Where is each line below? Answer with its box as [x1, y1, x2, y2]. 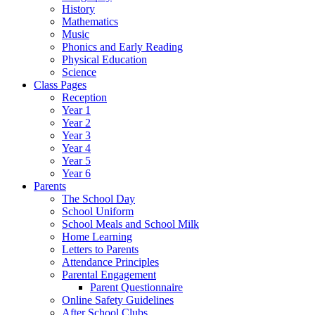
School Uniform [62, 205, 134, 217]
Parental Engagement [62, 269, 156, 281]
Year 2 [62, 117, 91, 129]
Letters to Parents [62, 243, 139, 255]
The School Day [62, 193, 135, 205]
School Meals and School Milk [62, 218, 199, 230]
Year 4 [62, 142, 91, 154]
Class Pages [34, 79, 86, 91]
